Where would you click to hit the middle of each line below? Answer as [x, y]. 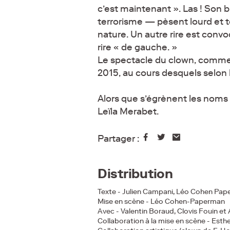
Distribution [135, 173]
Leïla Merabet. [128, 111]
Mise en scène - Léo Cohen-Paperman [161, 202]
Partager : [119, 138]
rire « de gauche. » [137, 47]
